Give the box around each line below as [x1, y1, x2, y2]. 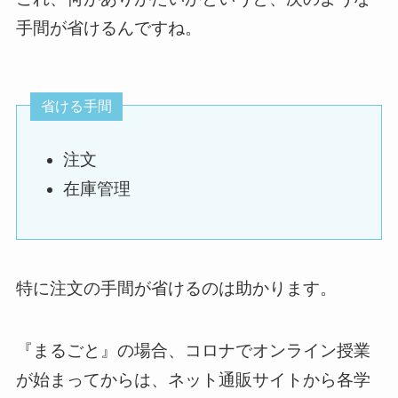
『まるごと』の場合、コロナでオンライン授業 [15, 341, 370, 361]
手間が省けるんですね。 [15, 19, 202, 38]
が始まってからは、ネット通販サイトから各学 [15, 370, 370, 390]
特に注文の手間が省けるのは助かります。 [15, 278, 337, 298]
